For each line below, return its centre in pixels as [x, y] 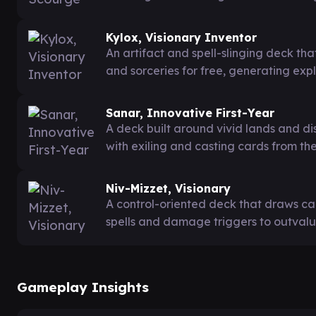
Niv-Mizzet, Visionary [168, 188]
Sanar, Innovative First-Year [190, 113]
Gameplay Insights [83, 287]
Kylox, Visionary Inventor [181, 37]
